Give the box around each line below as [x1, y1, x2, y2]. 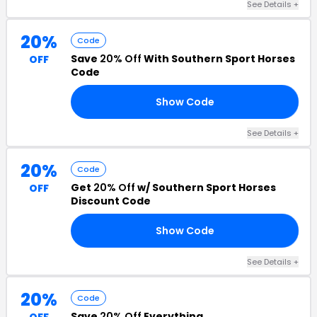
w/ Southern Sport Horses [135, 180, 276, 195]
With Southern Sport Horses [142, 52, 295, 66]
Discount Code [71, 194, 151, 208]
